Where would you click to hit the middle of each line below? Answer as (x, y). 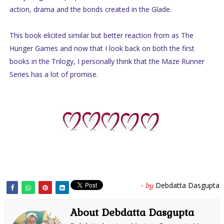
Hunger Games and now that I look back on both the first (102, 48)
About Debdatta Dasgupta (132, 213)
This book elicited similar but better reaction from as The (101, 35)
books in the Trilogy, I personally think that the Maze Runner (107, 61)
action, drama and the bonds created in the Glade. (90, 9)
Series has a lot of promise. (54, 74)
